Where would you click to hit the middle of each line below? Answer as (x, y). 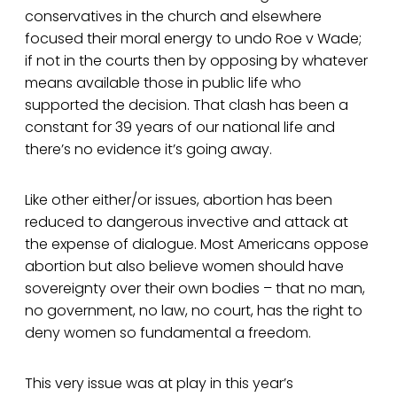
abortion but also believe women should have (184, 267)
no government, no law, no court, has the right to (194, 311)
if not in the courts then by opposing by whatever (196, 61)
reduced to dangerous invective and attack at (187, 222)
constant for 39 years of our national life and (180, 128)
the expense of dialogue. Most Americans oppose (197, 245)
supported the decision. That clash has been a (187, 105)
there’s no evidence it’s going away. (148, 150)
